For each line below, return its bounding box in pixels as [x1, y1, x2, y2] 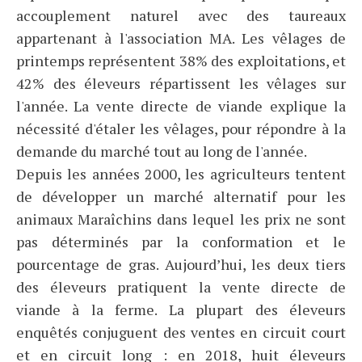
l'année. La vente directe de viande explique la [16, 96, 346, 116]
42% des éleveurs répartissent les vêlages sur [16, 74, 346, 94]
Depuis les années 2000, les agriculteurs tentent [16, 164, 346, 184]
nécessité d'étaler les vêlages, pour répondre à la [16, 119, 346, 139]
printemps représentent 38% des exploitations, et [16, 51, 346, 71]
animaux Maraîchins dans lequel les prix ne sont [16, 209, 346, 229]
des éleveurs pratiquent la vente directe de [16, 277, 346, 297]
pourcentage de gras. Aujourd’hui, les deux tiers [16, 255, 346, 275]
